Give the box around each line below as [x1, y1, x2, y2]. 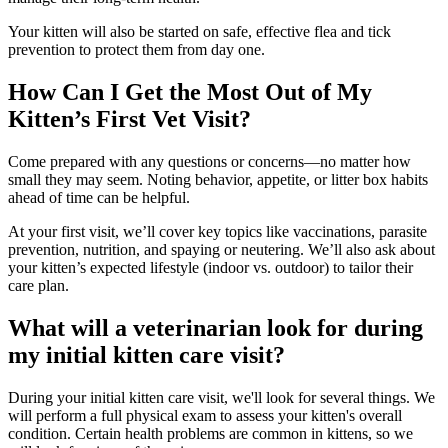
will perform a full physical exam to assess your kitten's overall [8, 406, 402, 424]
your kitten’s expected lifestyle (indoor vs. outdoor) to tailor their [8, 259, 413, 277]
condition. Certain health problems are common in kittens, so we [8, 424, 413, 442]
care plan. [8, 277, 69, 295]
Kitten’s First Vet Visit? [8, 106, 251, 133]
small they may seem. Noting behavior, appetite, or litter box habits [8, 171, 428, 189]
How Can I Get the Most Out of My [8, 79, 372, 106]
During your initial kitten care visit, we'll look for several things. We [8, 388, 435, 406]
